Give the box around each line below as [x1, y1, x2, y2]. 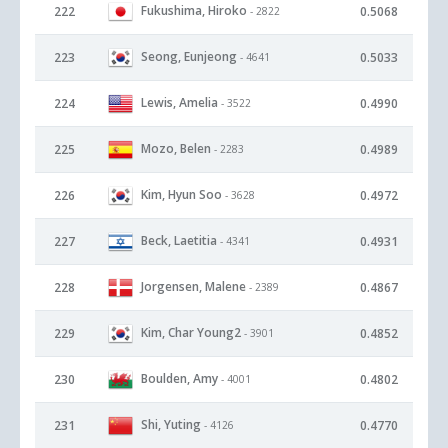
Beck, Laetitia [141, 231, 217, 249]
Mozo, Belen [141, 139, 211, 157]
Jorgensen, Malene [141, 277, 246, 295]
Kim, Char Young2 [141, 323, 241, 341]
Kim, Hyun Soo [141, 185, 222, 203]
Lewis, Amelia [141, 93, 218, 111]
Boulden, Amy [141, 369, 218, 387]
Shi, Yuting [141, 415, 201, 433]
